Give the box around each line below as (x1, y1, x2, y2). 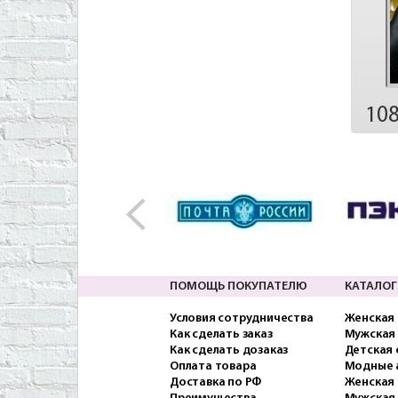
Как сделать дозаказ (170, 344, 289, 358)
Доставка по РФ (170, 376, 262, 390)
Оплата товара (170, 360, 257, 374)
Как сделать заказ (170, 328, 273, 342)
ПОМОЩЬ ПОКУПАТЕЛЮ (170, 280, 307, 294)
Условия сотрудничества (170, 312, 314, 326)
